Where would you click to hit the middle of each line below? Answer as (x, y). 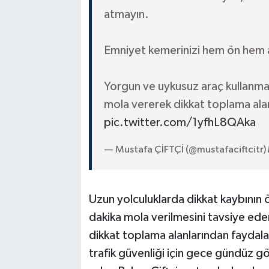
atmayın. (126, 14)
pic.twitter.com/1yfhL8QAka (180, 122)
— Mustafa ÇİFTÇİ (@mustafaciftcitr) (186, 150)
